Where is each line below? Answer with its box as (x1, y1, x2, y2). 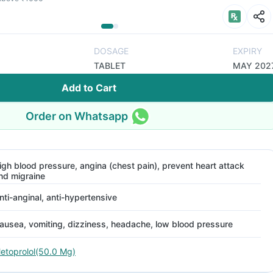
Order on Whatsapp (26, 109, 128, 122)
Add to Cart (62, 82, 116, 94)
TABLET (94, 60, 126, 71)
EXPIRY (233, 46, 262, 56)
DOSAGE (94, 46, 129, 56)
